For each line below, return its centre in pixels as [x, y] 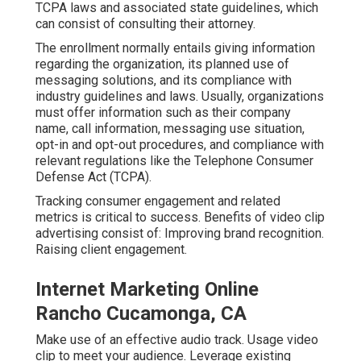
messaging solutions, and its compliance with [164, 80]
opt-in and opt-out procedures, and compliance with [180, 144]
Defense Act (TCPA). [93, 176]
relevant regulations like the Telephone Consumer [174, 160]
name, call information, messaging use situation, [170, 128]
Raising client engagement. [111, 249]
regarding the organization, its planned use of [162, 64]
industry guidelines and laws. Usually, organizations [180, 96]
